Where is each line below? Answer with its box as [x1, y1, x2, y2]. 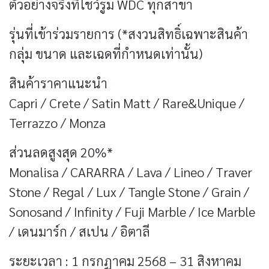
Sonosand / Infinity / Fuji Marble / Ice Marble [9, 202, 255, 220]
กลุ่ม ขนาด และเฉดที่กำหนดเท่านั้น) [9, 44, 202, 62]
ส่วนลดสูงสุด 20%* [9, 143, 113, 160]
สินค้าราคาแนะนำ [9, 74, 107, 91]
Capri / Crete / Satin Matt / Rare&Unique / [9, 94, 244, 111]
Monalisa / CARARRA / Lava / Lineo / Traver [9, 163, 252, 180]
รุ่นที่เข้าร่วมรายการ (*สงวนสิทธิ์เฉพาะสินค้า [9, 25, 248, 42]
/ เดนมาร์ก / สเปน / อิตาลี [9, 222, 150, 240]
